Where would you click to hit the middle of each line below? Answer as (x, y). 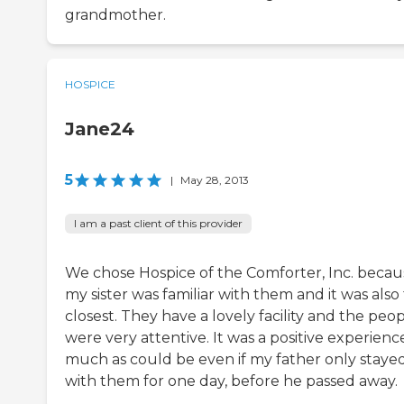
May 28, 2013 (215, 180)
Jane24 (100, 129)
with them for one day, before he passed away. (231, 381)
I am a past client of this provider (158, 224)
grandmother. (115, 15)
